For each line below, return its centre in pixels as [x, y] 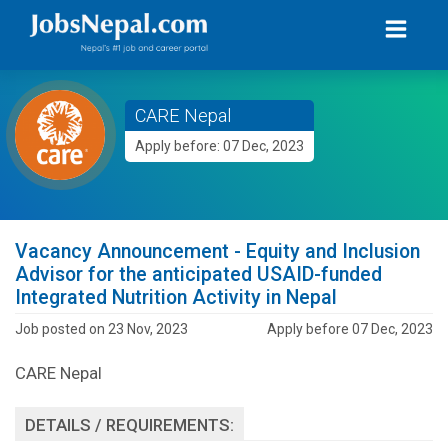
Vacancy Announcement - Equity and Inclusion [217, 251]
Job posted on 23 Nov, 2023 [101, 328]
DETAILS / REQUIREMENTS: [129, 424]
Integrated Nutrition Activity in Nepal [176, 297]
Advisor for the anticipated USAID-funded [198, 274]
